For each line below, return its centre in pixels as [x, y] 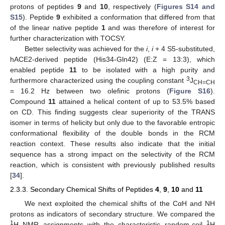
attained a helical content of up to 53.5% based [135, 102]
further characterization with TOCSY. [68, 38]
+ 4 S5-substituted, [184, 49]
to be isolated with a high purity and [146, 70]
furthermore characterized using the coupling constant [98, 81]
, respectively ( [132, 7]
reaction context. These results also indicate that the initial [113, 144]
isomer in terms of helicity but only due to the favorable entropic [113, 123]
